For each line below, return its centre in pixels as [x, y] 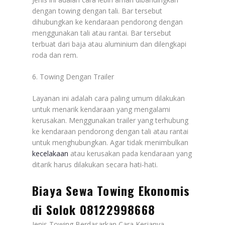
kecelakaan [50, 153]
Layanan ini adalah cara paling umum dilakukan [108, 98]
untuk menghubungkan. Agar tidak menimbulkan [110, 142]
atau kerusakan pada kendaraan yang [130, 153]
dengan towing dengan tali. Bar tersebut [97, 11]
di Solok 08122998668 [94, 209]
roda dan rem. [55, 55]
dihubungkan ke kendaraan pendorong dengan [107, 22]
